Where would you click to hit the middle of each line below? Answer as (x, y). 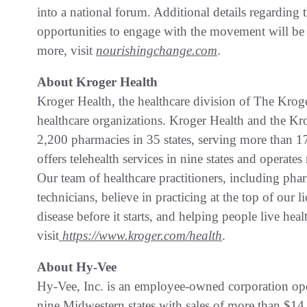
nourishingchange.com (157, 50)
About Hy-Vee (77, 267)
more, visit (66, 50)
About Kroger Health (97, 82)
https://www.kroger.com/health (140, 235)
